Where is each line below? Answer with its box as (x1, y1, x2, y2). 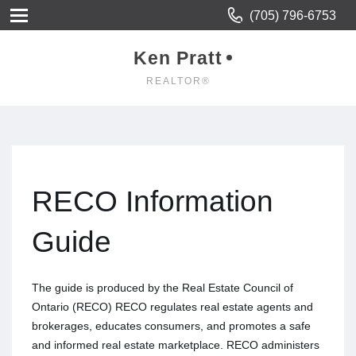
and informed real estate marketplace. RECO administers (32, 339, 319, 351)
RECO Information (32, 184, 273, 218)
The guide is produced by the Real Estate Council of (32, 281, 293, 294)
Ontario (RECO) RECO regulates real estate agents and (32, 300, 313, 313)
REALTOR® (145, 75, 211, 87)
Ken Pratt (133, 48, 222, 68)
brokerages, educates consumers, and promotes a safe (32, 319, 311, 332)
